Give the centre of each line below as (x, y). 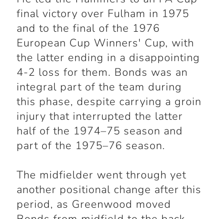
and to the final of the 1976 (88, 29)
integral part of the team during (99, 87)
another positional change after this (109, 190)
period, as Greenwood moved (94, 205)
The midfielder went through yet (101, 175)
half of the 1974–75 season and (99, 131)
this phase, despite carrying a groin (109, 102)
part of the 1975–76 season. (91, 146)
